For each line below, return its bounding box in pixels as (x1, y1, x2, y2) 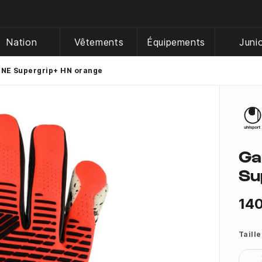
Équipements (146, 36, 206, 48)
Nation (6, 36, 37, 48)
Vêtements (74, 36, 124, 48)
